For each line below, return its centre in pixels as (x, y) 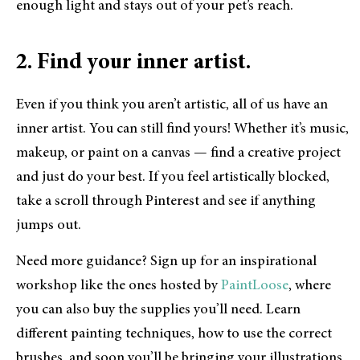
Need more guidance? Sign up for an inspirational (166, 262)
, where (310, 286)
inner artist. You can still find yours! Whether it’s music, (182, 130)
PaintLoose (255, 286)
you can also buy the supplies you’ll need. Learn (158, 310)
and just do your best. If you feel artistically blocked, (173, 178)
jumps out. (49, 226)
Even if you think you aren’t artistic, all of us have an (172, 106)
